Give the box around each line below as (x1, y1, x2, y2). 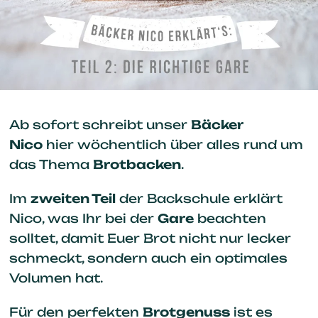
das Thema (9, 156, 93, 172)
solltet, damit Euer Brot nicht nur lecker (9, 230, 291, 246)
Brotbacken (92, 156, 181, 172)
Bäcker (190, 116, 243, 132)
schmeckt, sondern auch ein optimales (9, 250, 287, 265)
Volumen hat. (9, 270, 106, 285)
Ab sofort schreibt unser (9, 116, 191, 132)
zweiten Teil (30, 190, 116, 206)
